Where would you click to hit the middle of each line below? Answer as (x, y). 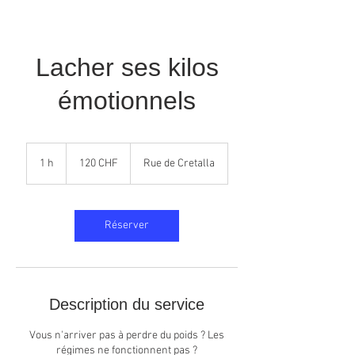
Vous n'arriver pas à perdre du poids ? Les (127, 336)
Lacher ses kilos (127, 67)
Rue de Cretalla (179, 164)
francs (77, 157)
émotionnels (127, 101)
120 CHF (98, 164)
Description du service (127, 304)
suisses (80, 165)
